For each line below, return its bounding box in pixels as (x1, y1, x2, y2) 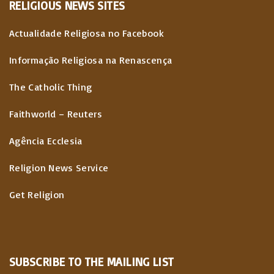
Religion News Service (9, 161, 109, 174)
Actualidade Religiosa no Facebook (9, 27, 164, 39)
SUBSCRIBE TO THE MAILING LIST (9, 254, 174, 269)
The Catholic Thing (9, 81, 92, 93)
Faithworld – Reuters (9, 108, 103, 120)
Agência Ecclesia (9, 135, 83, 147)
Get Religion (9, 188, 65, 201)
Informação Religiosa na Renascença (9, 54, 172, 66)
